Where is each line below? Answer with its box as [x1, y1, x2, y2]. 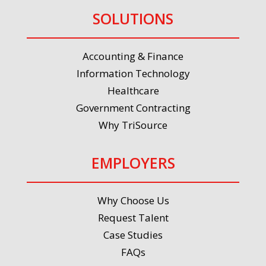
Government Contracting [75, 101, 191, 115]
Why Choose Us [97, 194, 169, 207]
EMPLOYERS [91, 153, 175, 173]
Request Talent [97, 211, 169, 224]
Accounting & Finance [83, 49, 183, 63]
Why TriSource [99, 118, 167, 132]
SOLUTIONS [93, 8, 173, 28]
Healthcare [107, 84, 159, 97]
